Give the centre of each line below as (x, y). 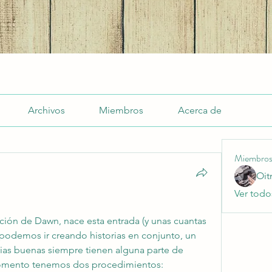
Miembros (121, 110)
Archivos (46, 110)
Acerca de (199, 110)
